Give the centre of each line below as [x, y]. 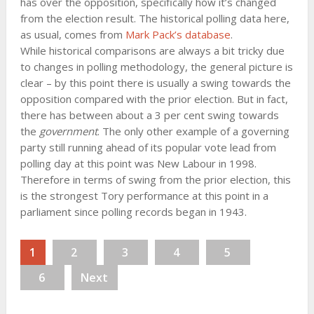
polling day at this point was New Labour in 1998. [138, 163]
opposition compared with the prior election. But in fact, [154, 98]
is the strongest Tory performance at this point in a [144, 195]
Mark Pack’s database [178, 34]
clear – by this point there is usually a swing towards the [155, 82]
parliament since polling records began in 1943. [133, 211]
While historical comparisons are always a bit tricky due [152, 50]
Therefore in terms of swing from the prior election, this [155, 179]
